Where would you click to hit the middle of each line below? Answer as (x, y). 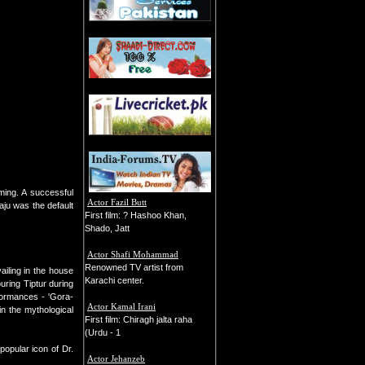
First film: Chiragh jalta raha (139, 319)
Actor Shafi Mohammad (133, 254)
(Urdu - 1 (103, 332)
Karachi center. (114, 280)
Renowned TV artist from (134, 267)
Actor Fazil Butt (117, 202)
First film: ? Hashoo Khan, (136, 215)
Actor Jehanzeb (116, 358)
